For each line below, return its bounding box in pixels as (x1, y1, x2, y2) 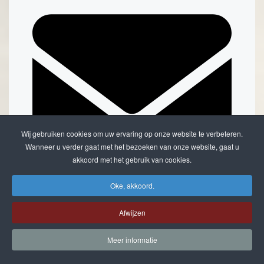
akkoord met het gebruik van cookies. (72, 154, 192, 164)
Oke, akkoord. (110, 180, 154, 190)
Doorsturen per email (32, 189, 115, 200)
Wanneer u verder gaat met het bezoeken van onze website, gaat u (25, 141, 239, 151)
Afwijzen (118, 207, 146, 217)
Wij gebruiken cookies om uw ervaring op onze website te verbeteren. (21, 128, 243, 138)
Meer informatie (107, 235, 157, 245)
